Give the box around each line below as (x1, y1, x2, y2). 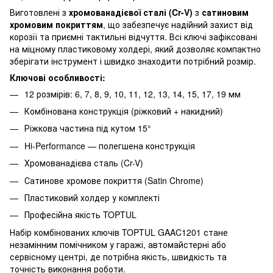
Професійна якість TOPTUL (24, 208, 136, 221)
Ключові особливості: (10, 71, 105, 83)
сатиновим (202, 5, 249, 18)
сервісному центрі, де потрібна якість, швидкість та (10, 250, 227, 263)
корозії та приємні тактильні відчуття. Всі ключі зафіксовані (10, 30, 257, 43)
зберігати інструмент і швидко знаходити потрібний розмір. (10, 54, 256, 67)
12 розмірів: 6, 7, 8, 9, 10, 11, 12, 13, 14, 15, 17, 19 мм (24, 87, 243, 100)
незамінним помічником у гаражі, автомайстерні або (10, 238, 226, 250)
